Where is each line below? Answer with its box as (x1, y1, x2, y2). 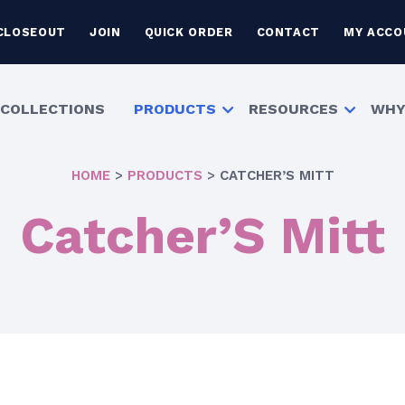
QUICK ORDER (144, 24, 233, 39)
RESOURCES (249, 100, 339, 118)
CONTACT (256, 24, 321, 39)
